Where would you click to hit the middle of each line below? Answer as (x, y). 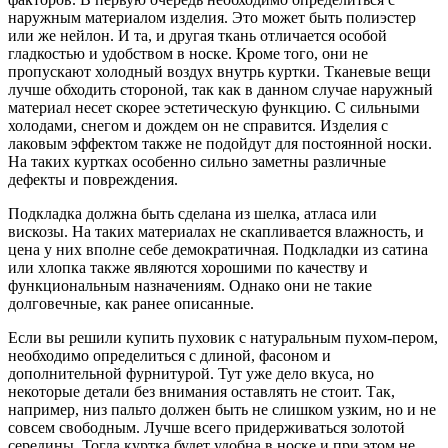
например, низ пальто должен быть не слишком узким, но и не (222, 409)
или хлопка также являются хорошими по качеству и (188, 267)
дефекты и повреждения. (93, 179)
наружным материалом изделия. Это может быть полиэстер (212, 17)
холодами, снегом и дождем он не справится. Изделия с (198, 125)
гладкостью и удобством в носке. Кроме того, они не (188, 53)
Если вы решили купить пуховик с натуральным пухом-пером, (223, 337)
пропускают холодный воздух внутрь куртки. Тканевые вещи (219, 71)
